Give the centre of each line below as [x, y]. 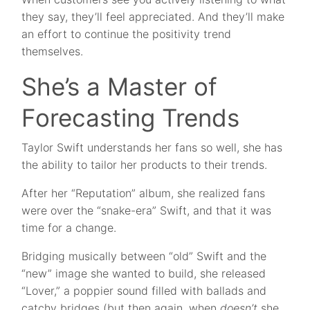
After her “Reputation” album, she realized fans [144, 193]
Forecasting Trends [131, 118]
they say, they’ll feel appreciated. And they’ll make [153, 17]
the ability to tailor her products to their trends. [145, 165]
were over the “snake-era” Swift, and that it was [147, 211]
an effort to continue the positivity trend [127, 34]
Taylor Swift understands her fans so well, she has [152, 148]
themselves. [53, 52]
